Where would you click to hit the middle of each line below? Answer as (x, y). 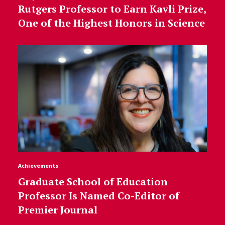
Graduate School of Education (93, 181)
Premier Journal (58, 209)
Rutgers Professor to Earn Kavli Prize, (112, 9)
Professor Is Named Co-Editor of (98, 195)
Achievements (38, 165)
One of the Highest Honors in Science (111, 23)
